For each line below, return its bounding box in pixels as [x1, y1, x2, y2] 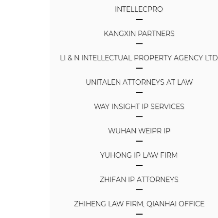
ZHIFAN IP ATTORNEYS [99, 175, 179, 184]
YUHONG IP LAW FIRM [100, 150, 178, 160]
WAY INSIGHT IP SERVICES [93, 102, 184, 111]
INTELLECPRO [115, 4, 163, 14]
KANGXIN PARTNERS [103, 29, 175, 38]
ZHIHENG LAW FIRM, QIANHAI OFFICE [73, 199, 204, 208]
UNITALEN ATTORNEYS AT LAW [85, 77, 193, 87]
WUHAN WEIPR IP [108, 126, 170, 135]
